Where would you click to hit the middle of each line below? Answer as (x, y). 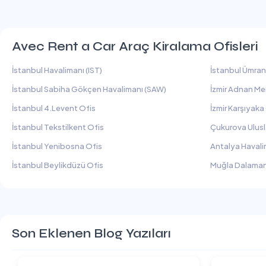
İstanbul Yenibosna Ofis (57, 146)
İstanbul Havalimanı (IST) (57, 70)
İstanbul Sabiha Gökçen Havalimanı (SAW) (89, 89)
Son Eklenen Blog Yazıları (91, 234)
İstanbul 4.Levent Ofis (54, 108)
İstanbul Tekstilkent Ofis (58, 127)
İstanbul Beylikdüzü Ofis (58, 165)
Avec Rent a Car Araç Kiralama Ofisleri (135, 47)
